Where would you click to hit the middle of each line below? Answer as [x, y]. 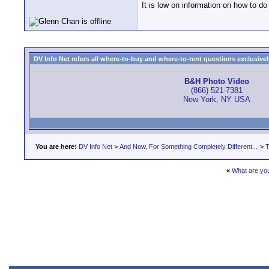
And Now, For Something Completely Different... [189, 147]
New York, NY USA [217, 100]
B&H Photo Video [217, 82]
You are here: [56, 147]
